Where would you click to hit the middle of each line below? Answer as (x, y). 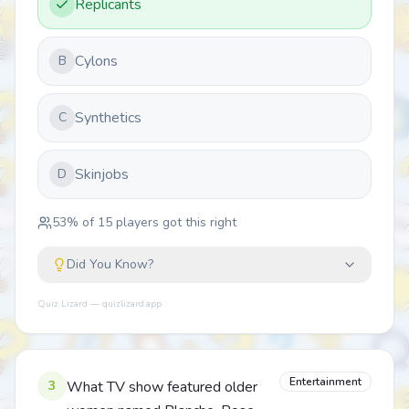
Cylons (96, 61)
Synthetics (108, 118)
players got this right (174, 222)
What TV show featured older (162, 387)
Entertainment (325, 382)
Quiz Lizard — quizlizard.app (100, 304)
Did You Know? (110, 264)
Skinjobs (102, 174)
